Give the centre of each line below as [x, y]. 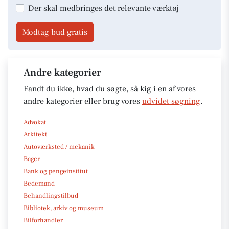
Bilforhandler [43, 220]
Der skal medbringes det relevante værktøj [104, 8]
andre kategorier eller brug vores [83, 101]
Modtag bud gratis [55, 32]
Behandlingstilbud [51, 196]
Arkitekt [35, 134]
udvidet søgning [171, 101]
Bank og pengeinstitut [56, 171]
